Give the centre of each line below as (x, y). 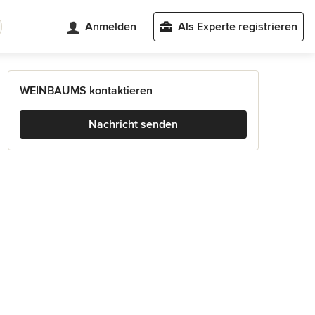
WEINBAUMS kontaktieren (86, 91)
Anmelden (111, 27)
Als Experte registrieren (238, 27)
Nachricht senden (133, 124)
